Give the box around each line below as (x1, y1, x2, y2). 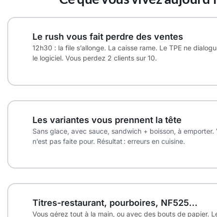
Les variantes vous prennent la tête (32, 114, 182, 125)
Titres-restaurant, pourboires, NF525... (32, 198, 198, 208)
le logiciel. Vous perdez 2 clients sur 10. (32, 54, 157, 62)
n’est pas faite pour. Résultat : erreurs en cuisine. (32, 137, 185, 145)
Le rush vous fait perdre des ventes (32, 31, 183, 42)
